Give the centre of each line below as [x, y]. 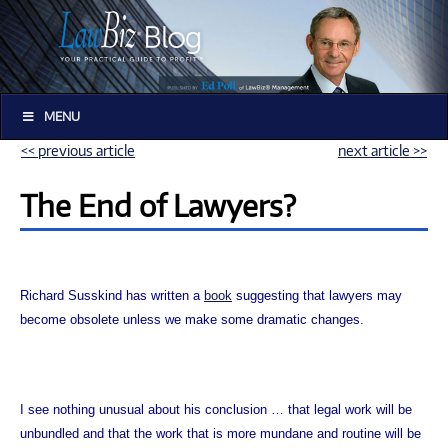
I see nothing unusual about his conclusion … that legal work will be [216, 409]
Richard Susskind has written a [112, 295]
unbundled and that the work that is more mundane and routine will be [220, 433]
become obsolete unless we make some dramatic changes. [192, 319]
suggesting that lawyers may [317, 295]
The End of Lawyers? [158, 204]
